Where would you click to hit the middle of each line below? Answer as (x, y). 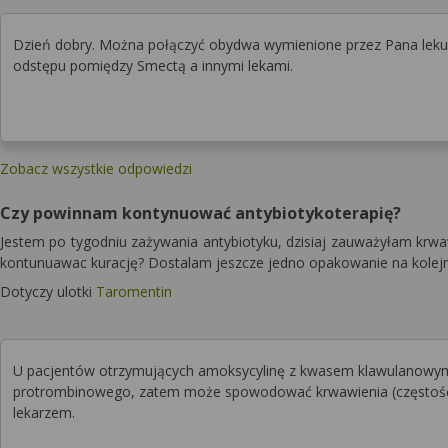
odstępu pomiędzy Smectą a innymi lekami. (153, 65)
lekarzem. (44, 412)
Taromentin (134, 291)
